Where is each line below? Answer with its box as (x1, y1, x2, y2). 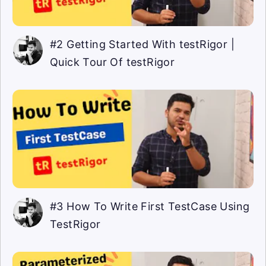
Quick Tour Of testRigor (50, 55, 175, 68)
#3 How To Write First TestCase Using (50, 199, 250, 213)
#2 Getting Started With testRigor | (50, 37, 235, 50)
